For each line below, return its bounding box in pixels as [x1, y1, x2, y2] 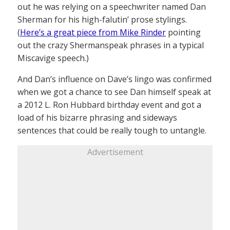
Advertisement [87, 146, 143, 158]
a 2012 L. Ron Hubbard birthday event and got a [17, 99, 201, 110]
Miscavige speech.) [17, 52, 89, 64]
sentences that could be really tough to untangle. [17, 124, 206, 136]
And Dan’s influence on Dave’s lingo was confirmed [17, 73, 212, 85]
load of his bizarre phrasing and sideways [17, 111, 177, 123]
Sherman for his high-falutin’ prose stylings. [17, 13, 187, 25]
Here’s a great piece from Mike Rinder [20, 26, 166, 38]
